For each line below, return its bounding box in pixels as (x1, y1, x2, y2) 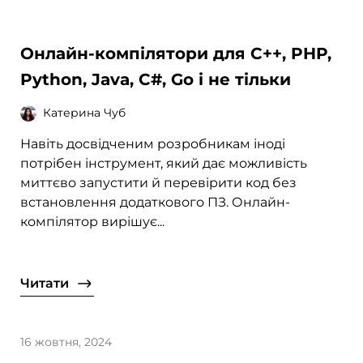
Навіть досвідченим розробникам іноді (20, 135, 286, 152)
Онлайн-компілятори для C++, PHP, (20, 43, 332, 63)
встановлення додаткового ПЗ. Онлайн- (20, 194, 291, 210)
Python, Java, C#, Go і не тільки (20, 69, 292, 89)
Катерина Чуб (43, 105, 126, 121)
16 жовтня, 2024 (20, 334, 113, 349)
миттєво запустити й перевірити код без (20, 174, 297, 190)
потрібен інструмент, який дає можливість (20, 155, 308, 171)
